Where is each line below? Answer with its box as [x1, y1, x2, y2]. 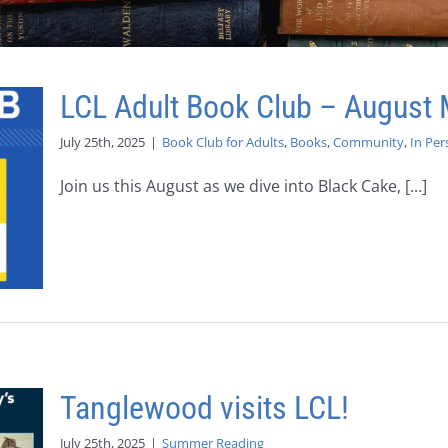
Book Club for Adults [162, 133, 284, 151]
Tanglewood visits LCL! [60, 389, 349, 427]
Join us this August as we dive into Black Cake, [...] [60, 175, 427, 197]
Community [333, 133, 404, 151]
